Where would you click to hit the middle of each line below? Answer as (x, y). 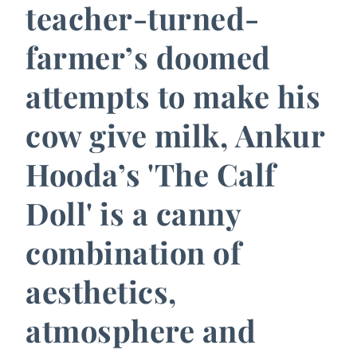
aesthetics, (101, 291)
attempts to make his (173, 96)
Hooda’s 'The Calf (151, 174)
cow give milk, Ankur (175, 135)
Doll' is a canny (133, 213)
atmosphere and (141, 330)
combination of (133, 252)
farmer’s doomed (148, 57)
